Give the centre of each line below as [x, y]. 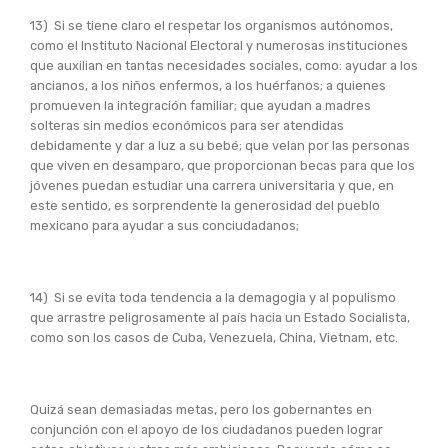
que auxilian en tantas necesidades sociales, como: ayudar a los [224, 65]
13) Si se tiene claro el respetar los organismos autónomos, [211, 25]
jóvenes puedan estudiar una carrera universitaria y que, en [212, 185]
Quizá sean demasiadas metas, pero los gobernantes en [201, 409]
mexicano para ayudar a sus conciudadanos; [164, 225]
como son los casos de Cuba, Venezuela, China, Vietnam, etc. [214, 337]
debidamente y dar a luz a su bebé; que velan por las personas [220, 145]
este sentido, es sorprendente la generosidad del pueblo [205, 205]
